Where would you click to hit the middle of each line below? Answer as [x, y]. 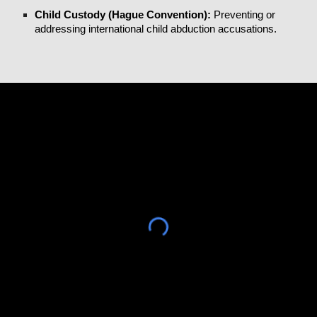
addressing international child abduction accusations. [156, 29]
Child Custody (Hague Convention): [123, 15]
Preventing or [243, 15]
